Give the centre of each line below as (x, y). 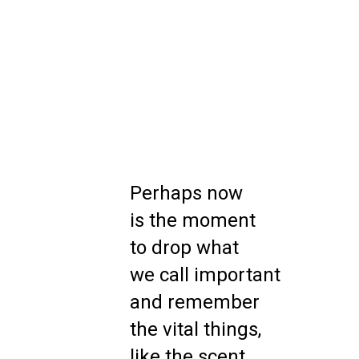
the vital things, (196, 329)
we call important (205, 275)
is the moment (193, 220)
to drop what (184, 248)
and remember (195, 302)
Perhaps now (186, 193)
